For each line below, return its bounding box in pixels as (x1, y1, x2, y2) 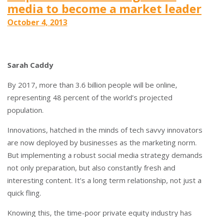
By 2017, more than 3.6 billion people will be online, (7, 80, 177, 90)
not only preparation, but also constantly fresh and (7, 163, 175, 172)
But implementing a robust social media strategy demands (7, 150, 202, 160)
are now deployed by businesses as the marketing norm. (7, 138, 197, 147)
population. (7, 105, 44, 115)
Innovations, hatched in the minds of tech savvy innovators (7, 125, 202, 135)
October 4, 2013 (7, 17, 67, 28)
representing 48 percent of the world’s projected (7, 93, 172, 102)
